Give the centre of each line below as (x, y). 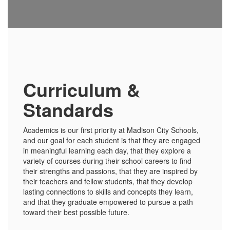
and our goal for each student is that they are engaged (112, 140)
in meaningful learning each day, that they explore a (107, 150)
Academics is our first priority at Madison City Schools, (111, 130)
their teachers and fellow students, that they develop (108, 181)
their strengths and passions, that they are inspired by (110, 171)
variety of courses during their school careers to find (107, 161)
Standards (68, 109)
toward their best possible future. (77, 212)
